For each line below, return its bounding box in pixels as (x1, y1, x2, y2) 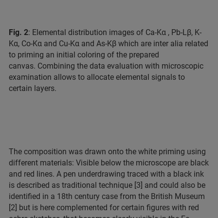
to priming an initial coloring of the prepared (9, 50, 159, 60)
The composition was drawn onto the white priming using (9, 147, 206, 157)
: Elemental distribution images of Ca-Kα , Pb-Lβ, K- (28, 28, 201, 37)
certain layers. (9, 84, 56, 93)
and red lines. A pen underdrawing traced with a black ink (9, 169, 204, 179)
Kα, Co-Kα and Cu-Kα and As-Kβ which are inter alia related (9, 39, 208, 49)
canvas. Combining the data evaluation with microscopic (9, 61, 203, 71)
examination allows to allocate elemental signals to (9, 73, 185, 82)
